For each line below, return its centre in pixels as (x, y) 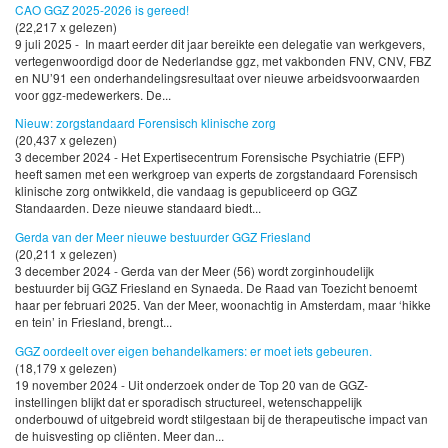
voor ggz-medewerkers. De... (93, 94)
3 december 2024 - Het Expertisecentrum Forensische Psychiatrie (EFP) (210, 157)
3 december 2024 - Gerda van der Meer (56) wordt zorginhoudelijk (194, 271)
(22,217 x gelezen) (66, 26)
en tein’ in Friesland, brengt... (93, 322)
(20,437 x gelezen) (66, 140)
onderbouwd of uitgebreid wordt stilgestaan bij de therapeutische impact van (221, 419)
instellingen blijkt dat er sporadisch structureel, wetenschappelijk (188, 402)
